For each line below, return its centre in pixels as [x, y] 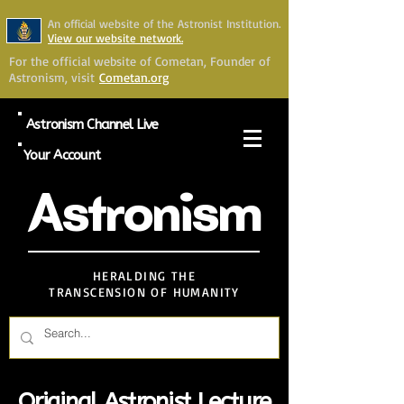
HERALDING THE [144, 275]
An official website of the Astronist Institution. [164, 23]
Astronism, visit [52, 77]
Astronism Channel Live [92, 124]
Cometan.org [134, 77]
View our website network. [115, 38]
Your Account [62, 155]
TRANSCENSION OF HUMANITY [144, 292]
